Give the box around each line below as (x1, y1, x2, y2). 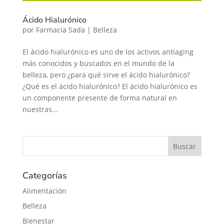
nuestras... (22, 104, 58, 114)
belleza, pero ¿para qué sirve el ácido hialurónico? (22, 69, 194, 79)
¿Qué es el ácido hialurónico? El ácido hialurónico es (22, 81, 197, 91)
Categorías (22, 169, 67, 181)
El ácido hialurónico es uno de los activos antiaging (22, 46, 193, 56)
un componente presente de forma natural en (22, 92, 177, 102)
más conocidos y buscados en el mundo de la (22, 58, 174, 68)
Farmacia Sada (35, 24, 85, 34)
